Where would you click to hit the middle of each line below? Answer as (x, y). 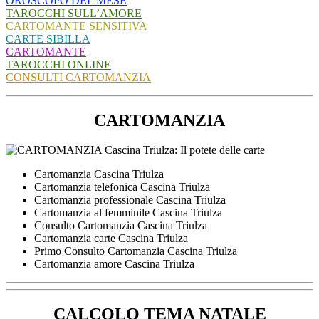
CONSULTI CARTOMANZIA (78, 77)
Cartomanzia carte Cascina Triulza (111, 239)
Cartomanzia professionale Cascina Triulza (130, 200)
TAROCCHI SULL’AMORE (74, 13)
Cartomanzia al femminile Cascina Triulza (128, 213)
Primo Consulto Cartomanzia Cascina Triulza (136, 251)
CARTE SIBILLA (48, 38)
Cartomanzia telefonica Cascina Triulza (122, 187)
